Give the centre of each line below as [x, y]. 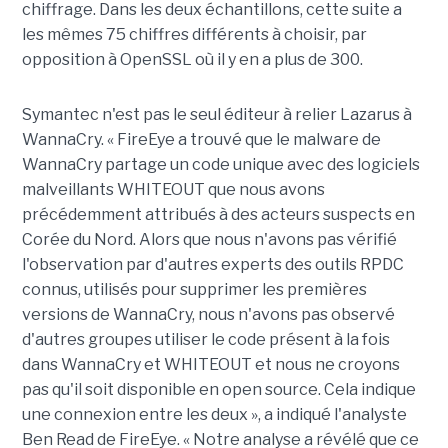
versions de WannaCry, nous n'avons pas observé [208, 315]
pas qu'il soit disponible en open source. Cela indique [218, 390]
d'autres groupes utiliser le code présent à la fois [205, 340]
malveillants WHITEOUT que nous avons [173, 190]
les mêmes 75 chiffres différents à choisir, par [194, 35]
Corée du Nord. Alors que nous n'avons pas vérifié [209, 240]
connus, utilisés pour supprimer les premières [194, 290]
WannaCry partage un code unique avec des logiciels [220, 165]
